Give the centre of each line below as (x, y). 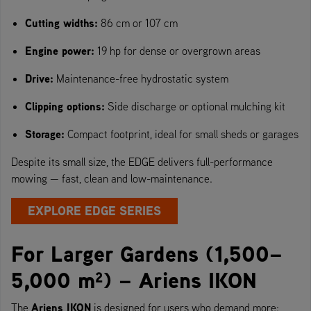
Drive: (39, 78)
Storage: (45, 134)
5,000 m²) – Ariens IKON (134, 280)
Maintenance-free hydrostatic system (141, 78)
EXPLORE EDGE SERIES (94, 210)
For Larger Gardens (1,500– (147, 253)
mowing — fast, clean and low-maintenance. (112, 178)
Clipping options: (65, 106)
